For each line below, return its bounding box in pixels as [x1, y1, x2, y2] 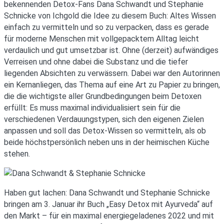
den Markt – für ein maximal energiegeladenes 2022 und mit [4, 210, 214, 220]
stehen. [4, 148, 30, 158]
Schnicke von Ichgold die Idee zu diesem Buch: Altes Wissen [4, 10, 216, 20]
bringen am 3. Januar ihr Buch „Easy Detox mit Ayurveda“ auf [4, 199, 213, 209]
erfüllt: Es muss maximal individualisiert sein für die [4, 102, 180, 112]
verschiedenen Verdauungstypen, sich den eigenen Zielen [4, 114, 204, 124]
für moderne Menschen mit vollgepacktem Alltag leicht [4, 33, 199, 43]
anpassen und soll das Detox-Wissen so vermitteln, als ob [4, 125, 206, 135]
